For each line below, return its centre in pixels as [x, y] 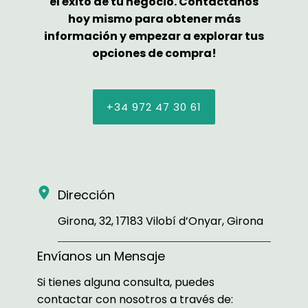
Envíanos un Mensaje [101, 256]
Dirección [86, 195]
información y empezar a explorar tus [154, 36]
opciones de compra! [154, 53]
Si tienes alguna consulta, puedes [126, 282]
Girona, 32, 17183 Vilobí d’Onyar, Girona [161, 221]
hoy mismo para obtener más [154, 19]
